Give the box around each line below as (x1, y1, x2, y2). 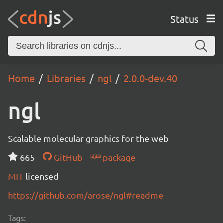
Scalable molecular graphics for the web (8, 133, 169, 143)
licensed (25, 171, 59, 181)
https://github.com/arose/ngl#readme (8, 190, 163, 200)
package (100, 152, 135, 162)
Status (170, 12, 199, 25)
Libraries (47, 72, 86, 84)
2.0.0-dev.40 (123, 72, 177, 84)
